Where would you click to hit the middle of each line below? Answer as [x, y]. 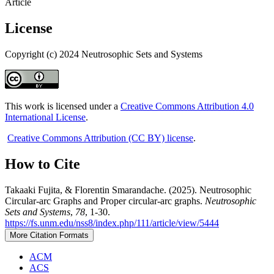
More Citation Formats [49, 235]
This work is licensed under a [63, 106]
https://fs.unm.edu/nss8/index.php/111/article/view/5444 [112, 223]
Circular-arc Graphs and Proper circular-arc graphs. [105, 201]
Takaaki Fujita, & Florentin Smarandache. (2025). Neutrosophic [128, 190]
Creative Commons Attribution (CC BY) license [100, 138]
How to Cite [43, 164]
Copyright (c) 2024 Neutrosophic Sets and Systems [104, 54]
